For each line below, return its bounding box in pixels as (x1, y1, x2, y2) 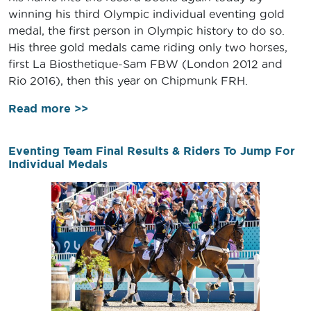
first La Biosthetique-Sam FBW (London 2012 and (8, 57, 283, 70)
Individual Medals (8, 157, 108, 170)
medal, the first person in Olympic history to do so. (8, 24, 285, 37)
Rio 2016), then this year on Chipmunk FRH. (8, 74, 248, 87)
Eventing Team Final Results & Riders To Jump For (8, 144, 295, 157)
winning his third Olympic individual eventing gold (8, 7, 285, 20)
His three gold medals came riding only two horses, (8, 40, 287, 53)
